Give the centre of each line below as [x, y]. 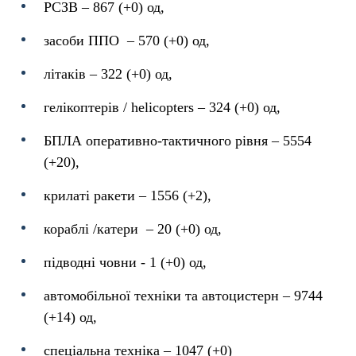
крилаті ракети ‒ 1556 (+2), [128, 195]
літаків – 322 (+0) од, [108, 74]
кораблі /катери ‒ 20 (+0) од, [133, 229]
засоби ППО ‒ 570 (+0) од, [127, 41]
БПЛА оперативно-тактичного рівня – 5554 [178, 141]
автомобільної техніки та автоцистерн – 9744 [183, 296]
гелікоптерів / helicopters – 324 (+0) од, [162, 107]
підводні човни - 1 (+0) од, [125, 262]
